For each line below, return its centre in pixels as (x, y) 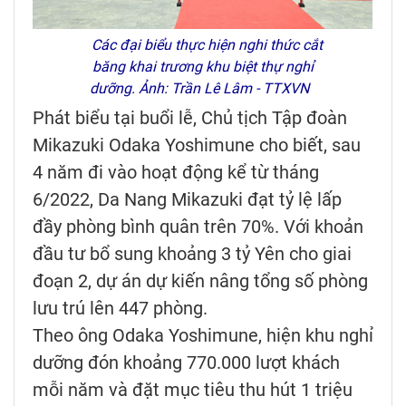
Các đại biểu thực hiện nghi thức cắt (203, 44)
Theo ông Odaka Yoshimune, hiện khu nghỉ (203, 335)
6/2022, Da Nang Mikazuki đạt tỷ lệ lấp (187, 199)
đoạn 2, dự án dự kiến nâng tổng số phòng (200, 280)
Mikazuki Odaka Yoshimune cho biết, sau (197, 145)
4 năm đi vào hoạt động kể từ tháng (176, 172)
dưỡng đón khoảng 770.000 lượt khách (186, 362)
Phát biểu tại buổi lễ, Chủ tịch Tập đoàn (190, 117)
